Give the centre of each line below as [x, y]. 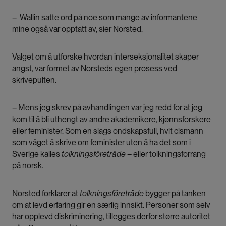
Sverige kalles [37, 154]
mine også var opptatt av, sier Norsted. [77, 29]
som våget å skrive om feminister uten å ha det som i [101, 143]
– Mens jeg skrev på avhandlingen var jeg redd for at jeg [107, 108]
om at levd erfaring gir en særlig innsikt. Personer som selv [111, 205]
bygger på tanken [175, 194]
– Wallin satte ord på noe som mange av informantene [105, 18]
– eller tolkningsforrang [166, 154]
